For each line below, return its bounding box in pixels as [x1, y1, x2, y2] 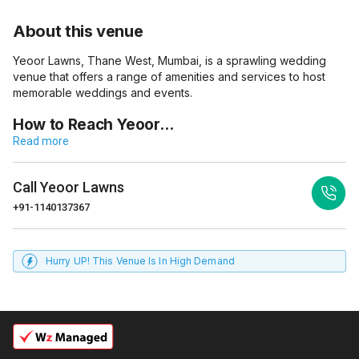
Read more [13, 135, 69, 147]
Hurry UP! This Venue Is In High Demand [46, 255, 235, 267]
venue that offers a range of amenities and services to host [13, 70, 325, 83]
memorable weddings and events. [13, 86, 192, 99]
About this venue [13, 22, 143, 41]
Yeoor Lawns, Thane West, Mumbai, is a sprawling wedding [13, 54, 326, 67]
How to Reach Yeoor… [13, 115, 174, 134]
